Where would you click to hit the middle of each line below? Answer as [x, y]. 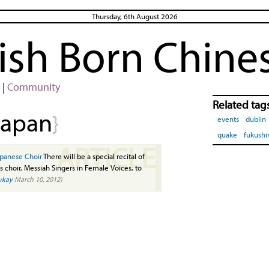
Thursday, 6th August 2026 [134, 16]
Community [33, 86]
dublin [256, 119]
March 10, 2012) [37, 179]
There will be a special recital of [93, 156]
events [228, 119]
